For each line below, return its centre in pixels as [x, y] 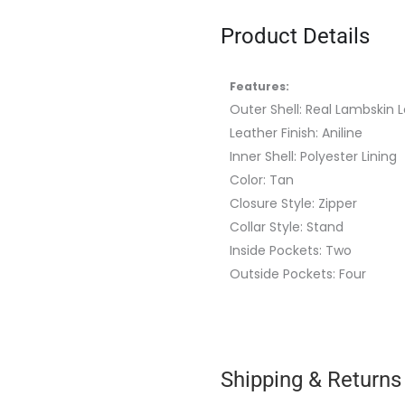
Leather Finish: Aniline [296, 132]
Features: [259, 86]
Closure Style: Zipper [293, 203]
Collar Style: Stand [287, 226]
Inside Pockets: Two [291, 250]
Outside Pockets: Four [298, 273]
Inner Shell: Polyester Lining [313, 156]
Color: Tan [262, 179]
